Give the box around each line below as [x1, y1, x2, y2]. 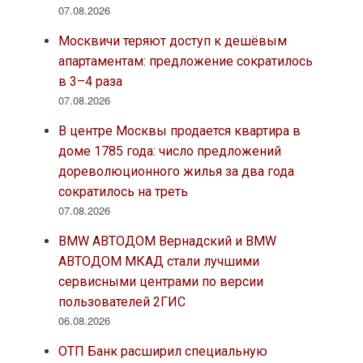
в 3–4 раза [58, 74, 122, 90]
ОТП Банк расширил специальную [58, 344, 267, 360]
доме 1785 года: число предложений [58, 143, 281, 160]
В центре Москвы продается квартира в [58, 123, 301, 139]
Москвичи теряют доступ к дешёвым [58, 33, 287, 49]
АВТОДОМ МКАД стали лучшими [58, 254, 259, 270]
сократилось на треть [58, 184, 188, 200]
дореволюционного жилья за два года [58, 164, 294, 180]
